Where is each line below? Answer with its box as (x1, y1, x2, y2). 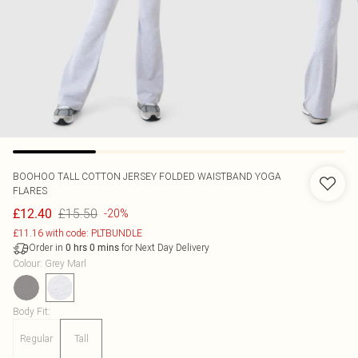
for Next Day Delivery (119, 241, 209, 253)
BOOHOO (13, 170, 58, 182)
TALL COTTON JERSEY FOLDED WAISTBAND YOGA (58, 170, 281, 182)
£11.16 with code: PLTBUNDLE (13, 227, 142, 239)
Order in (29, 241, 66, 253)
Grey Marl (45, 257, 86, 269)
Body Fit (13, 305, 48, 317)
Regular (20, 332, 53, 344)
